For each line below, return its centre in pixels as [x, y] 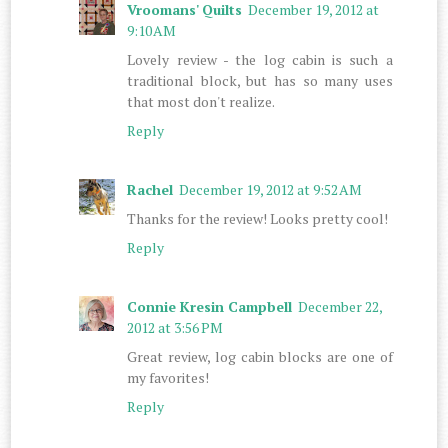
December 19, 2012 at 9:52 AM [271, 190]
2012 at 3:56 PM [175, 328]
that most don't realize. [201, 102]
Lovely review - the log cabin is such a [260, 60]
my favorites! [168, 378]
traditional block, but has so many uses [260, 81]
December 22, [340, 307]
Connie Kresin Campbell [210, 307]
